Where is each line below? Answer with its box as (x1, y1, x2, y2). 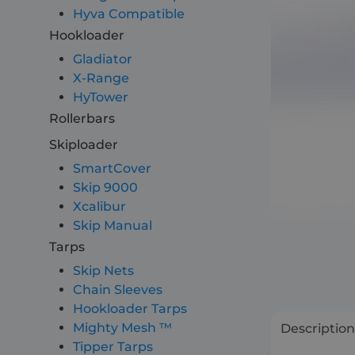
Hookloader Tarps (73, 301, 187, 316)
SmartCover (73, 161, 151, 176)
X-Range (73, 71, 129, 86)
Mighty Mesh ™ (73, 320, 172, 335)
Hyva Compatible (73, 6, 185, 21)
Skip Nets (73, 263, 134, 278)
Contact (16, 122, 75, 139)
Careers (16, 76, 71, 94)
